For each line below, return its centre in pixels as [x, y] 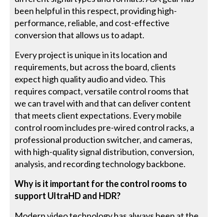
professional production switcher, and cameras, [104, 139]
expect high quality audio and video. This [90, 79]
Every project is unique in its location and [91, 54]
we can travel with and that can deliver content [103, 103]
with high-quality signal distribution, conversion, [105, 151]
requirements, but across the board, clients [95, 67]
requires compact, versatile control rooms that [102, 91]
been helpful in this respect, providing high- [96, 10]
